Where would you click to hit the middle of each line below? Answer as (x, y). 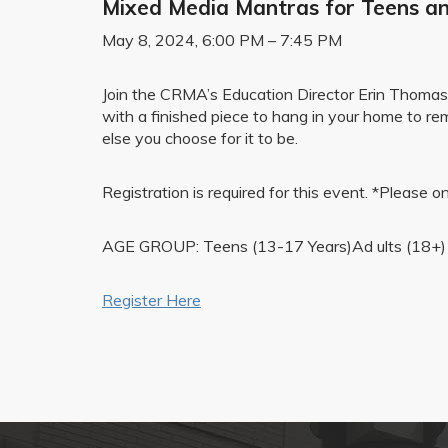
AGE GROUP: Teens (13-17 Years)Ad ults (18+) (274, 246)
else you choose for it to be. (200, 138)
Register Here (151, 300)
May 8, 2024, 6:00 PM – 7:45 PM (222, 40)
